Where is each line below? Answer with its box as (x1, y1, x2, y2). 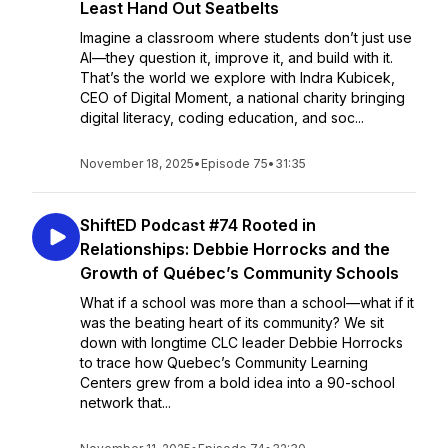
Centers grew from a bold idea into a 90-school (80, 374, 395, 391)
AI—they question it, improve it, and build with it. (80, 49, 393, 66)
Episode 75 (201, 156, 268, 171)
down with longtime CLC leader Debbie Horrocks (80, 334, 403, 351)
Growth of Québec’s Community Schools (80, 263, 399, 283)
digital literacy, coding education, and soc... (80, 109, 364, 126)
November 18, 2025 (80, 156, 194, 171)
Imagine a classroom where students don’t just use (80, 29, 412, 46)
